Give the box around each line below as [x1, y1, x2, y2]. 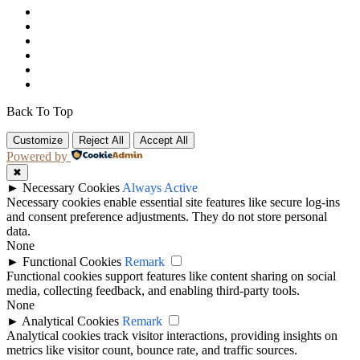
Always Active [122, 181, 198, 195]
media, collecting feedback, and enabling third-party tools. [6, 284, 300, 298]
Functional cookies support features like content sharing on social [6, 269, 336, 284]
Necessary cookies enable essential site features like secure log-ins [6, 195, 340, 210]
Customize [13, 134, 63, 147]
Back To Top [6, 104, 73, 119]
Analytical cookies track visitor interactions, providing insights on [6, 329, 337, 343]
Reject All [79, 134, 124, 147]
